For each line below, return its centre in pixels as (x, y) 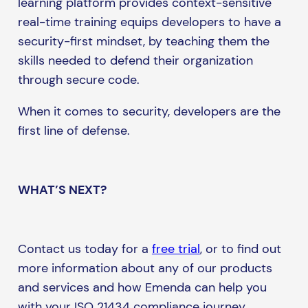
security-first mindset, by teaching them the (143, 42)
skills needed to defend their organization (135, 61)
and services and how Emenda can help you (142, 288)
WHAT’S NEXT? (62, 190)
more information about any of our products (145, 268)
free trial (176, 249)
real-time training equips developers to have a (149, 22)
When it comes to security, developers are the (149, 112)
